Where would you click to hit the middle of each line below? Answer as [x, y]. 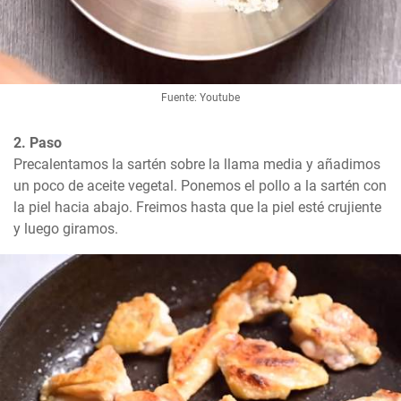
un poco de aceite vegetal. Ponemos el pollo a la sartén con [200, 186]
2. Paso [38, 143]
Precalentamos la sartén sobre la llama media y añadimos [197, 165]
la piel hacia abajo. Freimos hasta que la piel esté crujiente [197, 208]
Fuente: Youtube [200, 98]
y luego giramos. [66, 229]
